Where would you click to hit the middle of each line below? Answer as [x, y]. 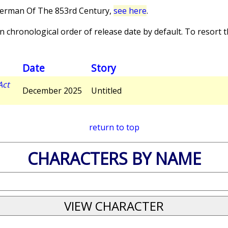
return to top [114, 127]
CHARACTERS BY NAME [114, 158]
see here [130, 11]
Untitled [106, 90]
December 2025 [52, 90]
